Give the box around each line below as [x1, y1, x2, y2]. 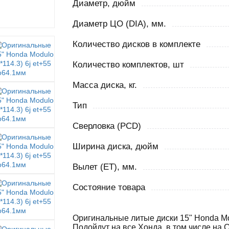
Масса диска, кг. [72, 80, 137, 90]
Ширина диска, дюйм [72, 142, 158, 151]
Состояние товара [72, 182, 145, 192]
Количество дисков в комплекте [72, 39, 200, 49]
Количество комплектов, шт [72, 60, 184, 70]
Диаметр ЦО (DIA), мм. [72, 19, 166, 29]
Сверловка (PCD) [72, 121, 141, 131]
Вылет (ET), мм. [72, 162, 137, 172]
